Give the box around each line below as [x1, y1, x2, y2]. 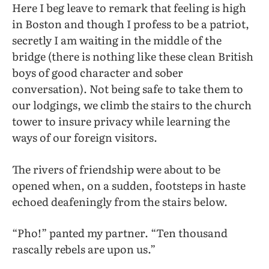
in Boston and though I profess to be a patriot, [12, 16, 249, 32]
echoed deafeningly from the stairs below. [12, 193, 228, 210]
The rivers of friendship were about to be [12, 160, 220, 177]
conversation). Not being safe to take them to [12, 80, 243, 97]
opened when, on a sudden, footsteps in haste [12, 177, 246, 193]
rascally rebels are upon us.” [12, 240, 156, 257]
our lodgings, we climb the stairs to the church [12, 97, 252, 113]
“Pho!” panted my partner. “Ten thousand [12, 224, 228, 241]
